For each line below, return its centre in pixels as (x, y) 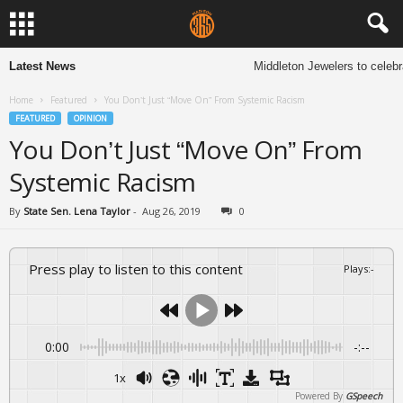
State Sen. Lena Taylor (77, 211)
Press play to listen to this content (140, 269)
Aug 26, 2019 (171, 211)
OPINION (90, 118)
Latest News (42, 66)
